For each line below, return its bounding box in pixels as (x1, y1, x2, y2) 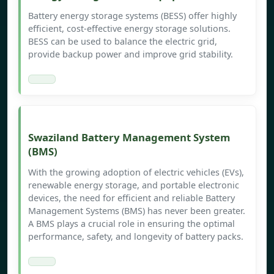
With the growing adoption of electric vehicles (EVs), (28, 166, 244, 179)
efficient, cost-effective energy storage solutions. (28, 23, 231, 35)
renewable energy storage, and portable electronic (28, 179, 239, 191)
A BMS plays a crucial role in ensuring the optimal (28, 218, 235, 230)
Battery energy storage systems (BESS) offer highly (28, 10, 237, 22)
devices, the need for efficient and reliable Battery (28, 192, 235, 204)
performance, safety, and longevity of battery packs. (28, 231, 243, 243)
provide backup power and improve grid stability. (28, 48, 233, 61)
